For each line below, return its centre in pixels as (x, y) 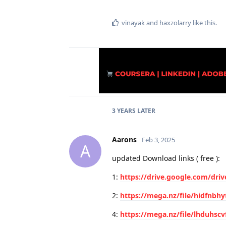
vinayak (133, 22)
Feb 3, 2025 (158, 139)
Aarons (124, 139)
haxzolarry (175, 22)
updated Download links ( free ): (166, 158)
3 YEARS (124, 110)
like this (203, 22)
